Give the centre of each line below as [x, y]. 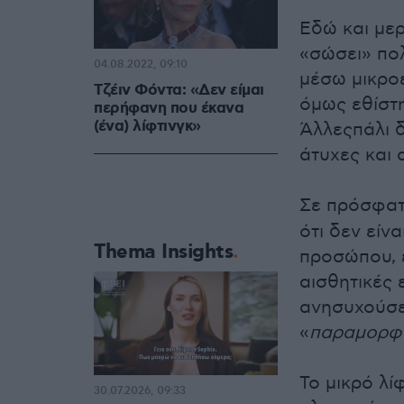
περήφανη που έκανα [169, 109]
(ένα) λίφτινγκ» [147, 127]
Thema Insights [163, 252]
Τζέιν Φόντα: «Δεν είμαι [179, 91]
